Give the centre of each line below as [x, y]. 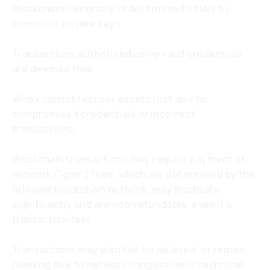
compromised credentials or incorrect [104, 114]
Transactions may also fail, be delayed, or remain [129, 250]
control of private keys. [68, 24]
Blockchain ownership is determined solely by [121, 8]
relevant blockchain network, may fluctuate [116, 189]
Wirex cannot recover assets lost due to [109, 99]
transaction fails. [53, 219]
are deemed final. [54, 69]
